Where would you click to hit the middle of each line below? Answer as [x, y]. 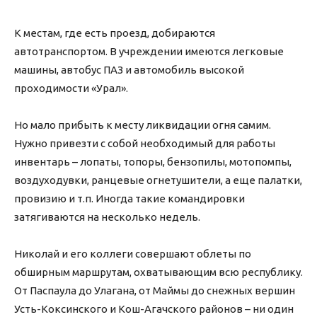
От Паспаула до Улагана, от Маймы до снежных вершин [155, 291]
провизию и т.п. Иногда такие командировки [129, 199]
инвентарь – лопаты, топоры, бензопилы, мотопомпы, [153, 162]
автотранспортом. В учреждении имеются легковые [149, 52]
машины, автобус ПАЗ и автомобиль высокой [129, 70]
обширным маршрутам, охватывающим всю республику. [158, 272]
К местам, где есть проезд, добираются [115, 33]
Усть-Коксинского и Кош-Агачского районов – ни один [154, 309]
